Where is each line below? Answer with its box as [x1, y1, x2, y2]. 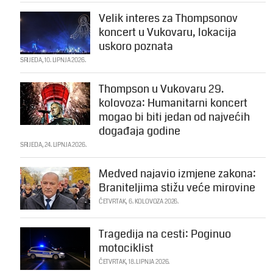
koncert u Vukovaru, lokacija [98, 24, 236, 41]
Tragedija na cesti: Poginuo [98, 226, 231, 243]
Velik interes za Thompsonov [98, 10, 238, 27]
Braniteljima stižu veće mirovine [98, 180, 255, 196]
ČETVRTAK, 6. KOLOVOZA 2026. [98, 197, 179, 207]
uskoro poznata [98, 38, 173, 55]
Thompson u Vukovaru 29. [98, 81, 224, 97]
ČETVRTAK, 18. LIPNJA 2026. [98, 258, 170, 267]
